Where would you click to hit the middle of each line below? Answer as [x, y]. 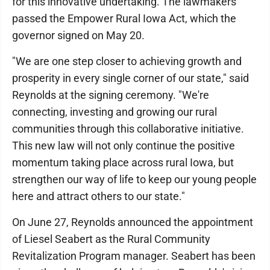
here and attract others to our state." [99, 196]
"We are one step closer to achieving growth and [127, 61]
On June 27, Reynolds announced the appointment [133, 222]
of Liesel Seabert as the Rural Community [111, 239]
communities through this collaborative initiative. [128, 129]
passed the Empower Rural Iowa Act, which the [124, 18]
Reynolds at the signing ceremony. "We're [111, 95]
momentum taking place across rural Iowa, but [123, 162]
